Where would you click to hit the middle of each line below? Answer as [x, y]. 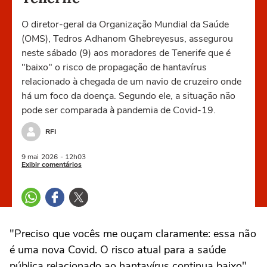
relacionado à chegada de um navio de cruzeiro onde [131, 82]
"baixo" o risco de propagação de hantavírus [114, 67]
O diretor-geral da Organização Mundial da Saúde [125, 24]
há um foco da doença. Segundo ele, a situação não [128, 96]
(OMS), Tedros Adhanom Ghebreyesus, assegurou [127, 39]
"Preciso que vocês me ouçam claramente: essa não [133, 234]
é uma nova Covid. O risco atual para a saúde [118, 250]
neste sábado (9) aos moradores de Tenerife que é [126, 53]
